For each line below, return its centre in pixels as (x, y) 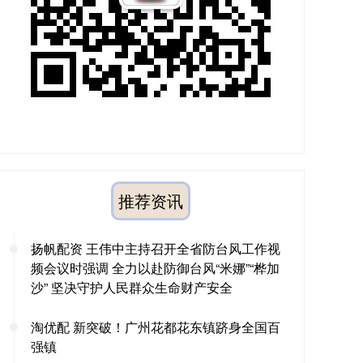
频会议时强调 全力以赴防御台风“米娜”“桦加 (155, 268)
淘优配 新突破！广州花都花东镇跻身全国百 (156, 327)
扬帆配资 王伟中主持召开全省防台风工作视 (156, 248)
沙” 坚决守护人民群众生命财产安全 (132, 287)
